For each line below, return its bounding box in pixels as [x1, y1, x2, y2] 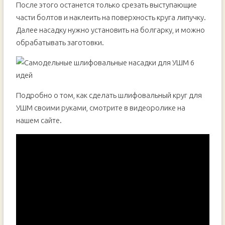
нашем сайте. [16, 116, 62, 125]
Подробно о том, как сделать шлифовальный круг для [16, 91, 202, 99]
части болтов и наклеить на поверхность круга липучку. [16, 13, 206, 22]
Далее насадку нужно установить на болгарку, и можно [16, 26, 205, 34]
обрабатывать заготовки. [16, 38, 104, 47]
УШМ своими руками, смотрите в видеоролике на [16, 103, 185, 112]
